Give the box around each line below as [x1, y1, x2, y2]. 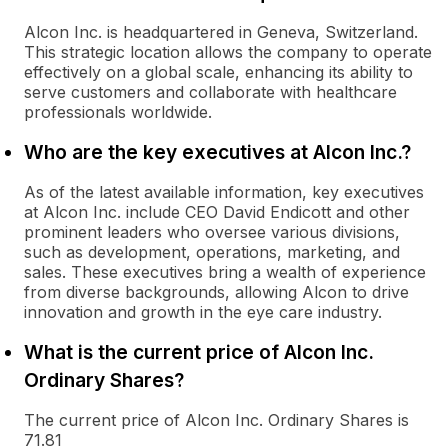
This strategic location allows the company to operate [24, 42, 432, 62]
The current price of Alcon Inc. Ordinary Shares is [24, 410, 409, 430]
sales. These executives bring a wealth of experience [24, 262, 426, 282]
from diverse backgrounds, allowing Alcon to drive [24, 282, 409, 302]
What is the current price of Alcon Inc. [24, 340, 374, 364]
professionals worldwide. [24, 102, 212, 122]
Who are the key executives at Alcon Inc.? [24, 140, 411, 164]
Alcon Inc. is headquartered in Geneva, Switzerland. [24, 22, 418, 42]
